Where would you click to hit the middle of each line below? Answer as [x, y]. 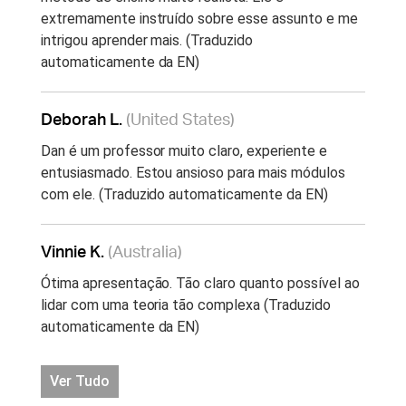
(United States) [180, 120]
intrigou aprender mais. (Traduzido [147, 40]
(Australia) [145, 252]
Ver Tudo [80, 381]
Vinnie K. [74, 252]
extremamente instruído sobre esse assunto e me [199, 18]
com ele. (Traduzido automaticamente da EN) [184, 194]
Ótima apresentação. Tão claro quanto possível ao [200, 283]
